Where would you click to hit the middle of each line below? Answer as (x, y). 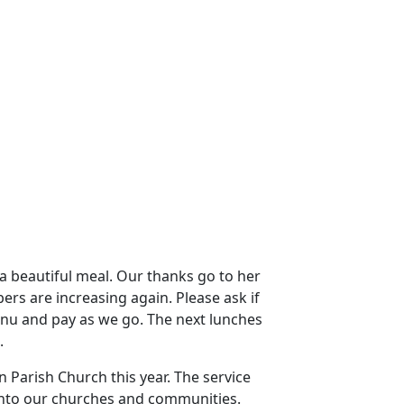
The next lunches (205, 320)
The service (212, 377)
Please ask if (218, 298)
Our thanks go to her (188, 276)
